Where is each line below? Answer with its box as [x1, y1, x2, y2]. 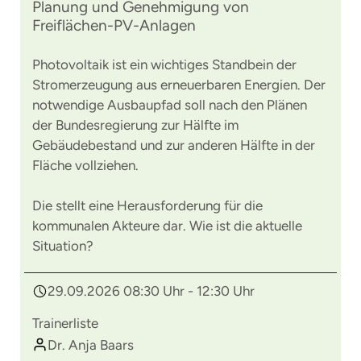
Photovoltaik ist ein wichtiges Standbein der [32, 56, 297, 73]
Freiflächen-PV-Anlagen [32, 16, 196, 35]
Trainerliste [32, 315, 98, 331]
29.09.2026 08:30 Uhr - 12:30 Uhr [48, 283, 255, 299]
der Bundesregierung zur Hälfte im [32, 117, 239, 133]
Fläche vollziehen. [32, 157, 139, 173]
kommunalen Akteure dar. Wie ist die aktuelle [32, 218, 302, 234]
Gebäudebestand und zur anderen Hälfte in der [32, 137, 315, 153]
